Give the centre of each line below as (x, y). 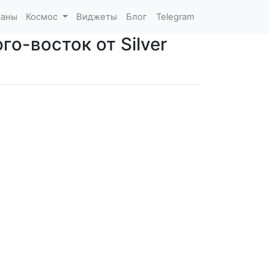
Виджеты (97, 17)
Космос (43, 17)
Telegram (175, 17)
